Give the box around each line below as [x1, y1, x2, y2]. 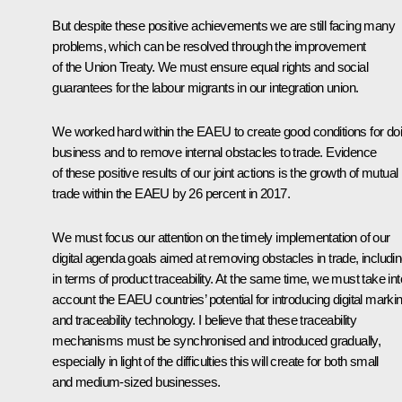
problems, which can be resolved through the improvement [52, 39, 366, 55]
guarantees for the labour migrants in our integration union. [52, 80, 359, 96]
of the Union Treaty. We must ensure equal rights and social [52, 59, 368, 75]
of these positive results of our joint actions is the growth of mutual [52, 165, 398, 181]
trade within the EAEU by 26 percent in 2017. [52, 186, 290, 202]
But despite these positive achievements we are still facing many [52, 18, 395, 34]
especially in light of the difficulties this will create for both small [52, 354, 379, 370]
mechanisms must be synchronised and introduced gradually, [52, 333, 381, 349]
